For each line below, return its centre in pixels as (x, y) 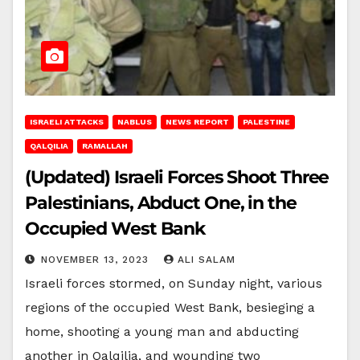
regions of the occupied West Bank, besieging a (170, 307)
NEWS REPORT (197, 121)
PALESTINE (266, 121)
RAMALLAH (105, 145)
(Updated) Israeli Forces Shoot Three (177, 177)
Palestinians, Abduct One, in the (161, 202)
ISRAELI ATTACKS (67, 121)
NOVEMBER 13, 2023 (97, 259)
